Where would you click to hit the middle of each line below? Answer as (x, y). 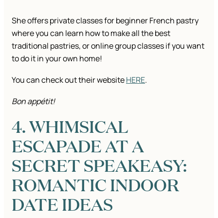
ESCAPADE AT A (78, 146)
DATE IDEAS (62, 204)
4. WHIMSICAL (70, 126)
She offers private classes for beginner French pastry (105, 21)
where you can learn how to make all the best (91, 33)
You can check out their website (69, 80)
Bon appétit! (33, 101)
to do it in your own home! (58, 59)
